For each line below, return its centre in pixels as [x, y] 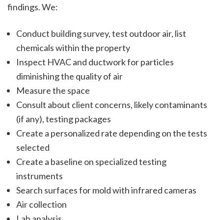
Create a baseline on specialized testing [91, 162]
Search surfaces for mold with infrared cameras [106, 190]
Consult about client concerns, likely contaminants [111, 105]
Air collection [41, 205]
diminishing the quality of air [69, 76]
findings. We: [33, 7]
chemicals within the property [73, 48]
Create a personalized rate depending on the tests [111, 133]
